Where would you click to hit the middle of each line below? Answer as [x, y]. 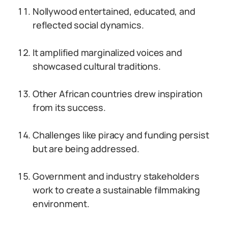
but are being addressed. [86, 149]
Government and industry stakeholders [116, 176]
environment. [61, 204]
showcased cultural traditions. [97, 66]
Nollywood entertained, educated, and [114, 11]
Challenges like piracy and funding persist [121, 135]
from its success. [69, 107]
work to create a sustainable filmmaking [116, 190]
